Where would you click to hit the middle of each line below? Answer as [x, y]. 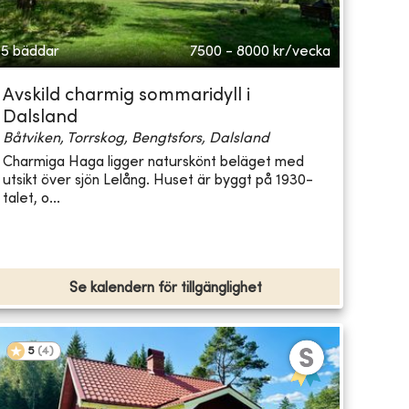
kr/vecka [301, 52]
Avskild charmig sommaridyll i [126, 97]
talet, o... [31, 199]
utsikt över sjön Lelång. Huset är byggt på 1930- [157, 180]
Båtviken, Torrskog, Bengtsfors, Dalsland [136, 139]
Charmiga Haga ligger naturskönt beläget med [153, 162]
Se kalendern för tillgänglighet [165, 289]
